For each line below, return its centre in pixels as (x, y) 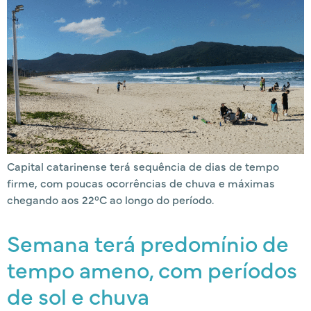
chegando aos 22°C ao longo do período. (110, 200)
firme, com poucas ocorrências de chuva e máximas (141, 183)
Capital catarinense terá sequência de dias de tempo (143, 166)
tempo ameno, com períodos (152, 269)
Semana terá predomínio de (148, 243)
